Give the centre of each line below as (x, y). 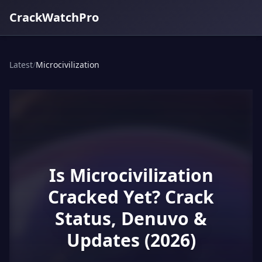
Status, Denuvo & (131, 218)
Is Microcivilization (131, 175)
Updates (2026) (131, 240)
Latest (21, 65)
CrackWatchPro (54, 17)
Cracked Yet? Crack (131, 197)
